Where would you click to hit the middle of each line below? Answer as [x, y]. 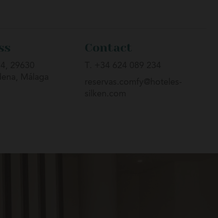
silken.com [105, 94]
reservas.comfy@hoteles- [133, 82]
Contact [109, 48]
